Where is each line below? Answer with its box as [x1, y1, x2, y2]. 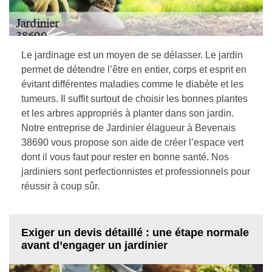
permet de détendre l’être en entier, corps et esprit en [21, 64, 246, 75]
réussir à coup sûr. [21, 181, 100, 191]
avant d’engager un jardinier [21, 239, 168, 251]
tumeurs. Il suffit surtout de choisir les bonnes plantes [21, 93, 248, 104]
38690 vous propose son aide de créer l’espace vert [21, 137, 243, 148]
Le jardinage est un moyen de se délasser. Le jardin [21, 50, 243, 60]
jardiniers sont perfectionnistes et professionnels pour [21, 166, 250, 177]
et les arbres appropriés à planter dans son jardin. [21, 108, 234, 118]
